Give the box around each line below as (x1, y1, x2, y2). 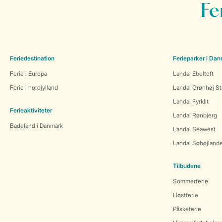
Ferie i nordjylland (10, 84, 58, 91)
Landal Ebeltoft (173, 70, 214, 77)
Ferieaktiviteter (10, 107, 52, 114)
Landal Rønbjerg (173, 111, 217, 119)
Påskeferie (173, 205, 201, 213)
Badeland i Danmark (10, 122, 63, 129)
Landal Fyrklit (173, 98, 209, 105)
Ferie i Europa (10, 70, 47, 77)
